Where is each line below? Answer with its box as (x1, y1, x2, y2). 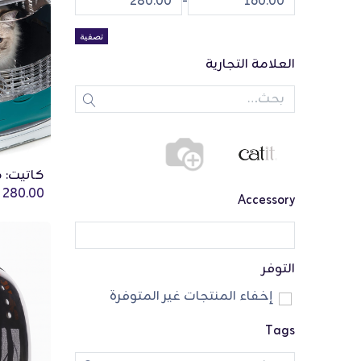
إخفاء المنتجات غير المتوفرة (109, 286, 272, 307)
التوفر (261, 259, 295, 280)
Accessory (237, 190, 295, 211)
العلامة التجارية (205, 54, 295, 75)
